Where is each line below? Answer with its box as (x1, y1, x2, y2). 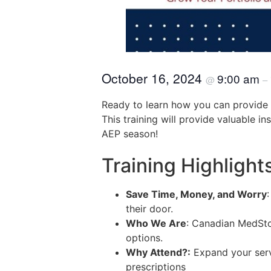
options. (126, 232, 163, 244)
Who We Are (126, 217, 186, 230)
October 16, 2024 (102, 69, 206, 87)
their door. (126, 203, 173, 215)
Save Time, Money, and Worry (126, 188, 267, 201)
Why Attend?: (126, 246, 191, 259)
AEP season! (102, 128, 158, 140)
